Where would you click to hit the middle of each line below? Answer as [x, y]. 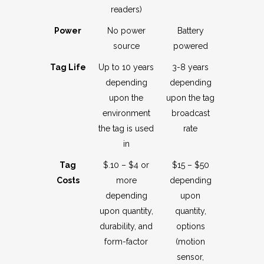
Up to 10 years [126, 67]
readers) [126, 10]
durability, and [126, 227]
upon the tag [190, 98]
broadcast [190, 113]
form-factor [126, 242]
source [126, 46]
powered [190, 46]
